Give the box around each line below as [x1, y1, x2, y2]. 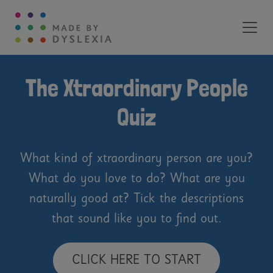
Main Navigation [5, 28, 146, 49]
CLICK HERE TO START [72, 254, 201, 268]
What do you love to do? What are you [28, 172, 245, 186]
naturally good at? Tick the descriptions [29, 193, 244, 207]
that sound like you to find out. [51, 213, 222, 227]
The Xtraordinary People [25, 73, 248, 102]
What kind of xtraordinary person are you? [20, 152, 253, 166]
